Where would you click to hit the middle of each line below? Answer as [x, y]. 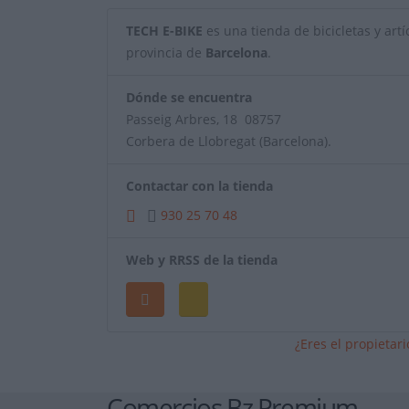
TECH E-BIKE [164, 31]
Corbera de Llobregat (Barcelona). [229, 142]
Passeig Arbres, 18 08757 [204, 120]
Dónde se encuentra [189, 98]
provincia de [166, 53]
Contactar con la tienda [199, 186]
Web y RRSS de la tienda [202, 260]
